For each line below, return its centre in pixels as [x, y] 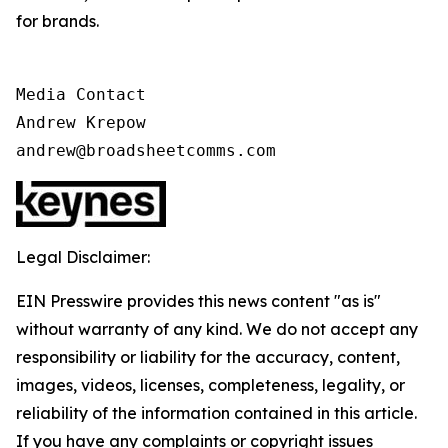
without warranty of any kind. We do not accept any [217, 329]
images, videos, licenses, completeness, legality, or [210, 385]
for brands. [57, 21]
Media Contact [81, 94]
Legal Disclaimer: [83, 257]
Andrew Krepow [81, 122]
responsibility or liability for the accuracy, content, [208, 357]
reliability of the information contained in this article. [216, 413]
